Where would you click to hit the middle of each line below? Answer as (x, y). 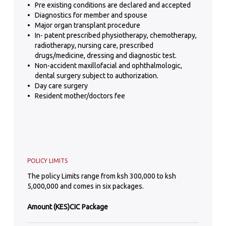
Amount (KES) (48, 207)
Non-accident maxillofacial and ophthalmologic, (108, 66)
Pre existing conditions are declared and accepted (112, 5)
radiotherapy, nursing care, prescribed (94, 46)
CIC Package (89, 207)
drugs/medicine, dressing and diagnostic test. (105, 56)
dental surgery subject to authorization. (96, 76)
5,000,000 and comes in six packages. (85, 186)
